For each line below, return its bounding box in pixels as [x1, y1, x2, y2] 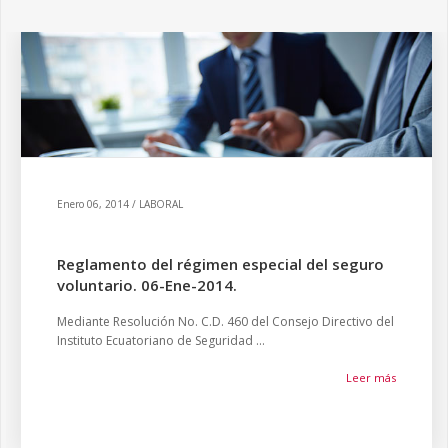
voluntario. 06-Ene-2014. [57, 275, 237, 295]
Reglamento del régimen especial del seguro [57, 254, 384, 274]
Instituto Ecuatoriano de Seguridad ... [57, 332, 265, 349]
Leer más [346, 370, 396, 385]
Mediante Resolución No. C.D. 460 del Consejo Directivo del [57, 313, 394, 330]
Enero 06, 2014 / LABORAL [57, 197, 183, 211]
